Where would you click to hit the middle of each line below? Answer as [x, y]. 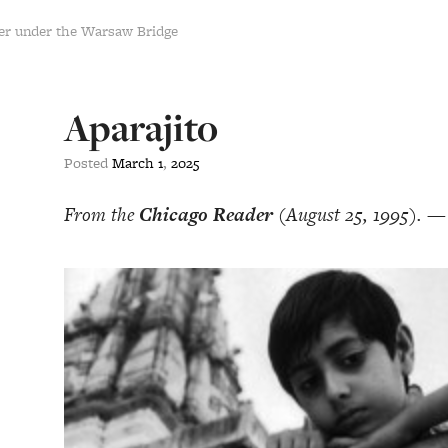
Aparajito [141, 128]
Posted [88, 162]
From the [101, 214]
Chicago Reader [206, 214]
